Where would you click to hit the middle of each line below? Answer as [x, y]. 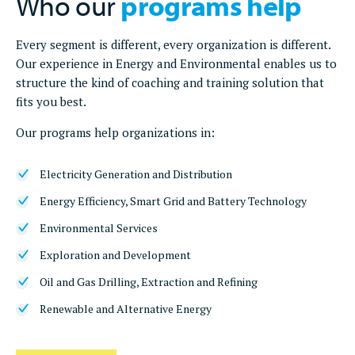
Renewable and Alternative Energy [126, 309]
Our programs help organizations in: [115, 133]
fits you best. [51, 102]
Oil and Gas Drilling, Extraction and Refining [149, 282]
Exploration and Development [115, 255]
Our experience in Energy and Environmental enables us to [176, 64]
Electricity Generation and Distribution [136, 174]
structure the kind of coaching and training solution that [170, 83]
